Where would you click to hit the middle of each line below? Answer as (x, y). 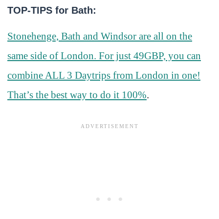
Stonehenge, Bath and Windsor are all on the (100, 36)
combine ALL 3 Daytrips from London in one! (104, 76)
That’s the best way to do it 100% (77, 95)
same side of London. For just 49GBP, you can (104, 56)
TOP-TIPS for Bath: (52, 11)
